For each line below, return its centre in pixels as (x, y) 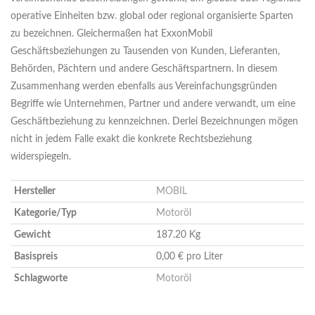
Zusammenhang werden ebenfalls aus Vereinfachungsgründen (144, 87)
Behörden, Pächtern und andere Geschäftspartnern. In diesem (144, 69)
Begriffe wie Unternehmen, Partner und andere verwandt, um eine (153, 104)
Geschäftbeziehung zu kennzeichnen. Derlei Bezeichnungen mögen (154, 122)
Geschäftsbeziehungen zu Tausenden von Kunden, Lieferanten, (145, 52)
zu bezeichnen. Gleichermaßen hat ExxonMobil (111, 34)
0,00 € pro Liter (189, 257)
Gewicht (32, 235)
